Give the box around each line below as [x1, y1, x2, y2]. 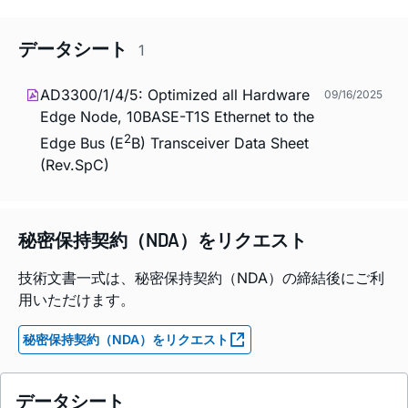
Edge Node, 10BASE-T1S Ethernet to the [40, 107, 314, 126]
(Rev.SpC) [40, 155, 109, 174]
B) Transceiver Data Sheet [131, 133, 309, 152]
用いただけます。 [18, 291, 135, 310]
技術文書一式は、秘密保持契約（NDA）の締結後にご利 [18, 269, 384, 288]
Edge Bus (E [40, 133, 124, 152]
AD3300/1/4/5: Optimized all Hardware [40, 85, 310, 104]
